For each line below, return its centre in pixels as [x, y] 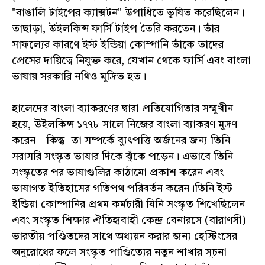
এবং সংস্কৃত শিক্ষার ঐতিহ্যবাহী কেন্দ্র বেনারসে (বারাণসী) [129, 221]
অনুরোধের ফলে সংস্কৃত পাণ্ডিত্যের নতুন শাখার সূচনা [119, 253]
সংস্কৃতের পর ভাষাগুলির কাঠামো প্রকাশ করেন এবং [118, 173]
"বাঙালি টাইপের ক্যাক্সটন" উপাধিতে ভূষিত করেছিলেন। [128, 13]
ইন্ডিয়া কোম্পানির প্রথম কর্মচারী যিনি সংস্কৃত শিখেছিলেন [128, 205]
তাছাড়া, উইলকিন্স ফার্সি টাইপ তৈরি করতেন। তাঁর [116, 29]
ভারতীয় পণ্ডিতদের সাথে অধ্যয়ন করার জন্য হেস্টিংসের [125, 237]
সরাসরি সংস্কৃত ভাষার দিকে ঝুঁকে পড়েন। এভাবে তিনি [122, 157]
